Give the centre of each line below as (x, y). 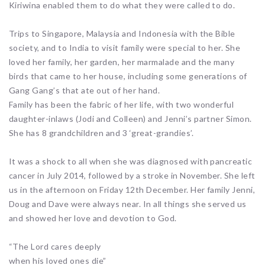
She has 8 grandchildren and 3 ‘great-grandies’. (101, 133)
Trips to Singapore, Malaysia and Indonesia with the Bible (122, 34)
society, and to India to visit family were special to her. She (125, 48)
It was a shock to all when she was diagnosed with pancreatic (131, 161)
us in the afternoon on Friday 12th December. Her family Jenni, (132, 190)
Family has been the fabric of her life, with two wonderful (122, 105)
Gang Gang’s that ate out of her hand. (85, 91)
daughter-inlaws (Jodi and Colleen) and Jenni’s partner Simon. (130, 119)
